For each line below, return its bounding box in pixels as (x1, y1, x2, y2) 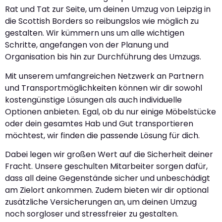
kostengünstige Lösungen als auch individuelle (5, 94, 182, 106)
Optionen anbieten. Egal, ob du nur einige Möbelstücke (5, 106, 216, 117)
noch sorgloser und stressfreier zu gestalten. (5, 208, 178, 220)
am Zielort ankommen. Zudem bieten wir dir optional (5, 184, 209, 196)
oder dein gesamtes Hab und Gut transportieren (5, 117, 193, 129)
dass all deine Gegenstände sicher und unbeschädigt (5, 172, 210, 184)
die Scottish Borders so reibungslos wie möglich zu (5, 15, 199, 27)
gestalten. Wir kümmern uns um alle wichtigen (5, 27, 184, 39)
